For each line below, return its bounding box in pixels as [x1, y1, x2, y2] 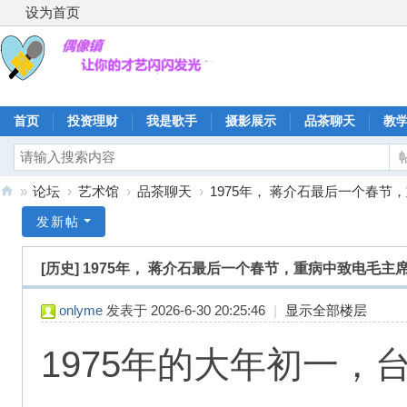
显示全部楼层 [285, 303, 367, 318]
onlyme [59, 303, 103, 318]
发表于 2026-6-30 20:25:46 [106, 303, 265, 318]
